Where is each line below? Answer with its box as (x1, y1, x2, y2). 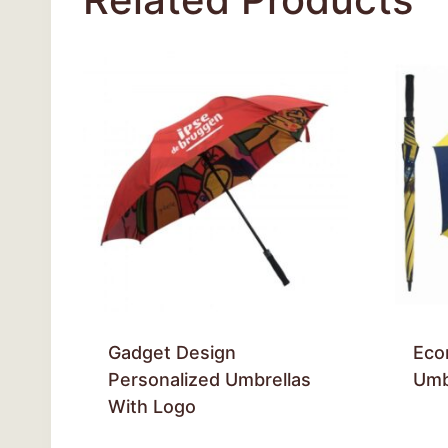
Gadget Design (108, 341, 236, 363)
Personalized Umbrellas (108, 368, 311, 390)
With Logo (108, 395, 196, 417)
